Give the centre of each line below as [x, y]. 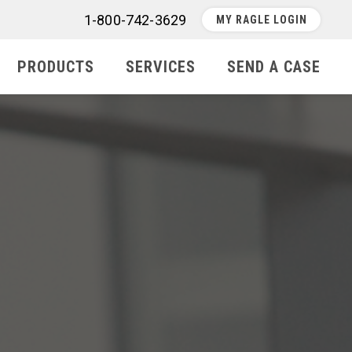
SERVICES [161, 67]
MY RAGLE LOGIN [261, 20]
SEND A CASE [274, 67]
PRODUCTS [56, 67]
